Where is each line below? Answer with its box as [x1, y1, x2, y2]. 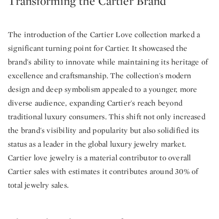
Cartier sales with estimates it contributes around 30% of [8, 166, 198, 177]
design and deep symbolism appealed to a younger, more [8, 84, 197, 95]
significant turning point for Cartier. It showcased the [8, 43, 188, 54]
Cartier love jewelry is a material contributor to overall [8, 153, 191, 163]
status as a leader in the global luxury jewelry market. [8, 139, 186, 150]
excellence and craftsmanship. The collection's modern [8, 70, 192, 81]
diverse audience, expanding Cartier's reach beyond [8, 98, 183, 109]
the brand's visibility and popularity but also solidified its [8, 125, 199, 136]
